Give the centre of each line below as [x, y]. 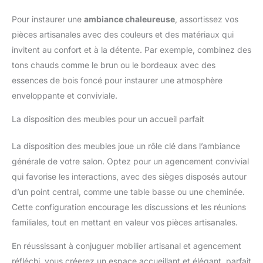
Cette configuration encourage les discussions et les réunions [129, 207]
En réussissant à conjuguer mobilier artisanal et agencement [127, 245]
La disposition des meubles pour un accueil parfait [108, 119]
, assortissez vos [207, 19]
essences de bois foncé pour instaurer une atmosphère [117, 80]
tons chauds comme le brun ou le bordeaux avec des [114, 65]
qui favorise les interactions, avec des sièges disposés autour [129, 176]
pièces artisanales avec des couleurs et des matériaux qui [123, 34]
